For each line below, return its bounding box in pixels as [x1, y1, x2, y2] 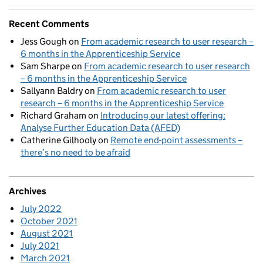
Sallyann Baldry [21, 85, 83, 97]
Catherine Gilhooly [21, 134, 96, 146]
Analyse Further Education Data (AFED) [21, 122, 180, 134]
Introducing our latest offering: [100, 110, 225, 122]
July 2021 [21, 240, 59, 252]
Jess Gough [21, 36, 67, 48]
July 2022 [21, 203, 62, 215]
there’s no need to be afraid [21, 147, 130, 159]
